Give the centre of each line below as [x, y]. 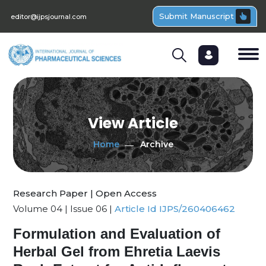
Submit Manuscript [197, 16]
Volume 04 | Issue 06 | [64, 209]
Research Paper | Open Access [85, 193]
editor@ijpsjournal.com [49, 16]
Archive [156, 144]
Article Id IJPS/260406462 [175, 209]
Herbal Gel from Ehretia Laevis [117, 251]
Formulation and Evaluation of [117, 234]
